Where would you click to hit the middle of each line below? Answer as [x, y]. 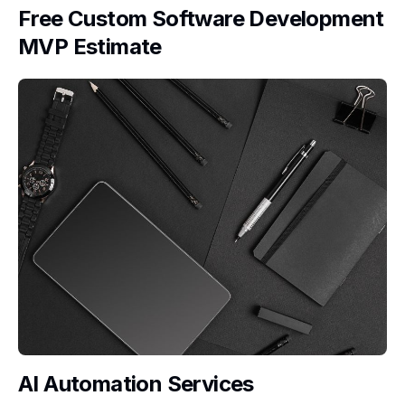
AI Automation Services [136, 384]
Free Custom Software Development [201, 19]
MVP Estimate [90, 47]
